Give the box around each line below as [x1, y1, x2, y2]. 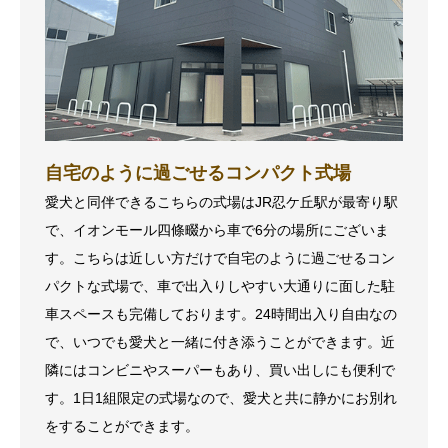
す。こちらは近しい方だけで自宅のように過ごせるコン [45, 250, 395, 267]
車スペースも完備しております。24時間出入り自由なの [45, 306, 397, 323]
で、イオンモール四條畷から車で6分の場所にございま [45, 222, 389, 239]
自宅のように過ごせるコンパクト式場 [45, 163, 351, 184]
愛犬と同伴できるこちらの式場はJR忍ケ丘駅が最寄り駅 [45, 194, 398, 211]
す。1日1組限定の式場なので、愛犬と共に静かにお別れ [45, 390, 397, 407]
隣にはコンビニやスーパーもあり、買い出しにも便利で [45, 362, 395, 379]
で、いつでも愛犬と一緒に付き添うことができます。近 [45, 334, 395, 351]
